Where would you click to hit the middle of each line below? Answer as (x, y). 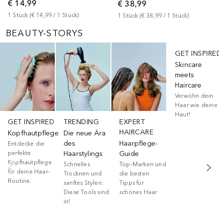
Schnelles (77, 164)
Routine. (20, 181)
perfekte (20, 153)
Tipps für (131, 183)
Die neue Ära (85, 133)
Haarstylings (83, 153)
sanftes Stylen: (84, 183)
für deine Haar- (29, 171)
